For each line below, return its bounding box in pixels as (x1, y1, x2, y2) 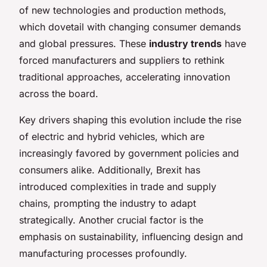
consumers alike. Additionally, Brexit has (19, 163, 200, 176)
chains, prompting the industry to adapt (19, 197, 196, 209)
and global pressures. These (19, 37, 149, 49)
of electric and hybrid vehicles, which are (19, 130, 204, 142)
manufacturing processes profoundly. (19, 247, 187, 259)
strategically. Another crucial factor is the (19, 213, 203, 226)
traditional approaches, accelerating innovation (19, 70, 230, 83)
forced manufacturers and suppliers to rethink (19, 54, 225, 66)
